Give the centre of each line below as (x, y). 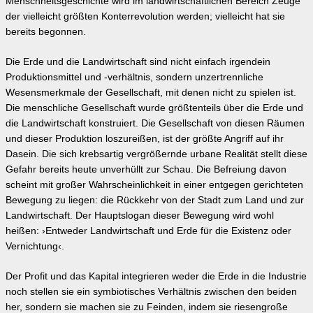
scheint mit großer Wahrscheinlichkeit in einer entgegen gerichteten (154, 184)
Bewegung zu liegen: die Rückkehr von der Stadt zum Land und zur (155, 200)
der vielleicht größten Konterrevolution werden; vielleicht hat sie (145, 16)
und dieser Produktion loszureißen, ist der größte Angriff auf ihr (145, 138)
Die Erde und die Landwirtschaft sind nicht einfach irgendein (138, 61)
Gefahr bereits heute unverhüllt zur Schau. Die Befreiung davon (146, 169)
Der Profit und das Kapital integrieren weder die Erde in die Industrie (156, 276)
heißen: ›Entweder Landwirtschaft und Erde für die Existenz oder (148, 231)
